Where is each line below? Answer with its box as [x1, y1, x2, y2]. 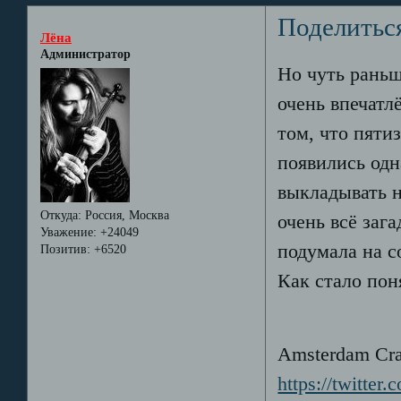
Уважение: [39, 225, 97, 239]
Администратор [39, 47, 131, 62]
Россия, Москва [81, 208, 169, 222]
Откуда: [39, 208, 81, 222]
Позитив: [39, 242, 90, 256]
